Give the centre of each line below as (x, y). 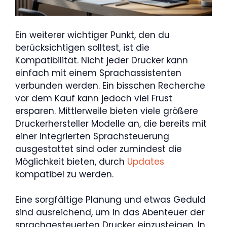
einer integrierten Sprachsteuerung (92, 136)
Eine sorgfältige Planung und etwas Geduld (110, 200)
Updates (146, 161)
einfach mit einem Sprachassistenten (98, 73)
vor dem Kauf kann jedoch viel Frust (94, 98)
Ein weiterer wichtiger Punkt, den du (92, 35)
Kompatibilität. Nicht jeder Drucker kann (102, 60)
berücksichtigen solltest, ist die (82, 47)
